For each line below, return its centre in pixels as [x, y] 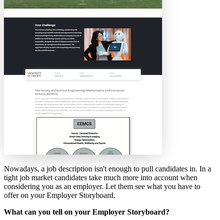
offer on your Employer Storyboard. [60, 195]
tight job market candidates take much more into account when [101, 177]
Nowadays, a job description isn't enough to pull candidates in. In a [108, 168]
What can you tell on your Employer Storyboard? [87, 212]
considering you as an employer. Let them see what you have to [102, 186]
